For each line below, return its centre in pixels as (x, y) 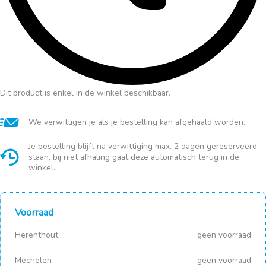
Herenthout (37, 235)
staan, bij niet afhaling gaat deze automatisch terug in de (134, 157)
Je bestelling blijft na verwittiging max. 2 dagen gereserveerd (143, 146)
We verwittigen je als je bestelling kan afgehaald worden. (137, 122)
